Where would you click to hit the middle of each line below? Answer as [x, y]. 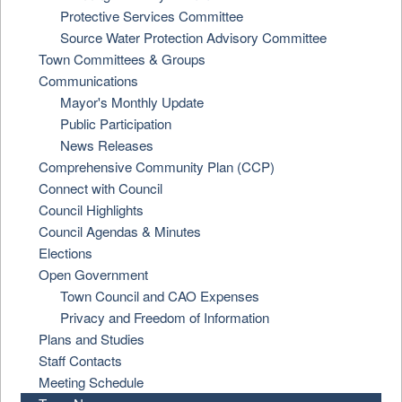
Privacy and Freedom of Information [165, 317]
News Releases [107, 145]
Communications [89, 80]
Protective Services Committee [152, 16]
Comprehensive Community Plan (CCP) [157, 166]
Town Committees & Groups [122, 59]
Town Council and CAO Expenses [160, 296]
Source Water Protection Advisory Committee [194, 37]
